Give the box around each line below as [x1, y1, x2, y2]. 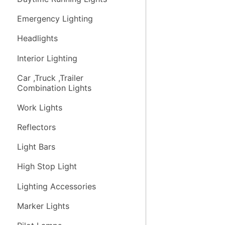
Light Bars [17, 142, 55, 152]
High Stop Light [17, 161, 77, 172]
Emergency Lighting [17, 14, 93, 24]
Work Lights [17, 102, 62, 113]
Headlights [17, 33, 58, 44]
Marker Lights [17, 200, 69, 211]
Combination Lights [17, 82, 91, 93]
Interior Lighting [17, 53, 77, 63]
